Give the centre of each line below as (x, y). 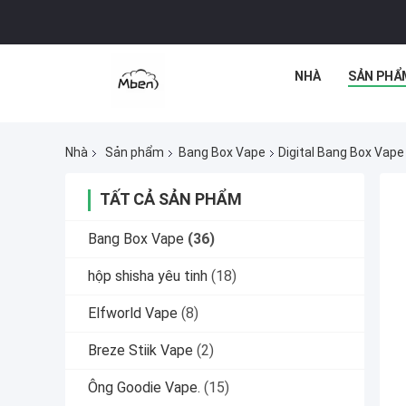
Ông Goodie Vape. (144, 388)
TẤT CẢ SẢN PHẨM (171, 199)
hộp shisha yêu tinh (148, 276)
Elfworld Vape (133, 314)
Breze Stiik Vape (140, 351)
